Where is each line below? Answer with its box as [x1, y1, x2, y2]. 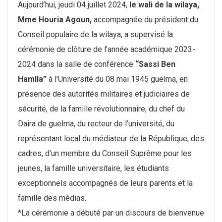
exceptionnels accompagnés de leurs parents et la [18, 178, 193, 188]
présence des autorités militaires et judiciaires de [18, 89, 190, 99]
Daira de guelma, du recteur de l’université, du [18, 118, 174, 128]
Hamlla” [18, 74, 47, 84]
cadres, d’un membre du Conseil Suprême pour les [18, 148, 192, 158]
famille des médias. [18, 193, 86, 203]
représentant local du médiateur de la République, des [18, 133, 204, 143]
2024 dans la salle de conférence [18, 59, 135, 69]
